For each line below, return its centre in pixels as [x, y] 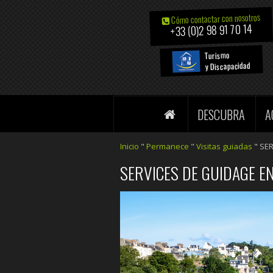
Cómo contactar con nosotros [215, 19]
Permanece [167, 147]
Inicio [129, 147]
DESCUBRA [222, 115]
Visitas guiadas [224, 147]
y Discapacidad [228, 66]
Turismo [217, 55]
